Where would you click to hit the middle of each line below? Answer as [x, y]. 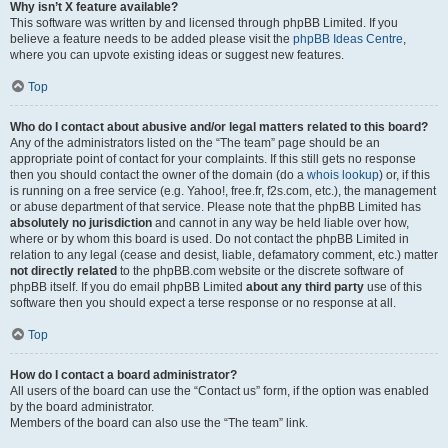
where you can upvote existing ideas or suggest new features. [177, 55]
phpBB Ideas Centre [348, 39]
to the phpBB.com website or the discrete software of [260, 271]
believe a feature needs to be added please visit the [151, 39]
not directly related [63, 271]
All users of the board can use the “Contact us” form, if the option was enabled [219, 391]
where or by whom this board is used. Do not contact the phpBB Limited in [209, 239]
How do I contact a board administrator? [123, 375]
